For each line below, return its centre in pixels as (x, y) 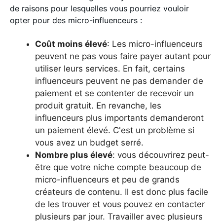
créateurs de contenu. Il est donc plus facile (122, 192)
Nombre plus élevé (74, 155)
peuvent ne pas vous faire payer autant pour (123, 56)
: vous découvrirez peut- (161, 155)
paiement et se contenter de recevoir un (114, 93)
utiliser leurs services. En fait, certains (110, 69)
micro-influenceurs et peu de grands (107, 180)
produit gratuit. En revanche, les (98, 106)
